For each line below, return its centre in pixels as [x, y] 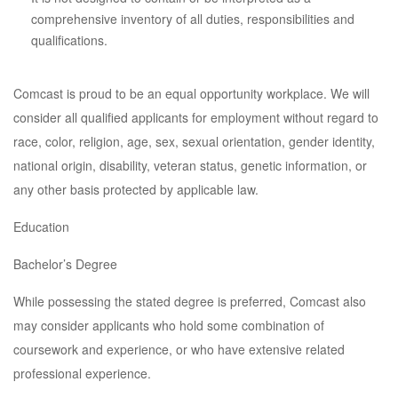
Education [41, 227]
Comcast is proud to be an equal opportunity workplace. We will [191, 93]
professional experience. [82, 373]
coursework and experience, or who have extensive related [179, 349]
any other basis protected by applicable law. [136, 189]
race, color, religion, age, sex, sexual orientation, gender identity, [194, 141]
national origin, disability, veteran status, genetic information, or [190, 165]
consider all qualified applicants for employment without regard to [196, 117]
